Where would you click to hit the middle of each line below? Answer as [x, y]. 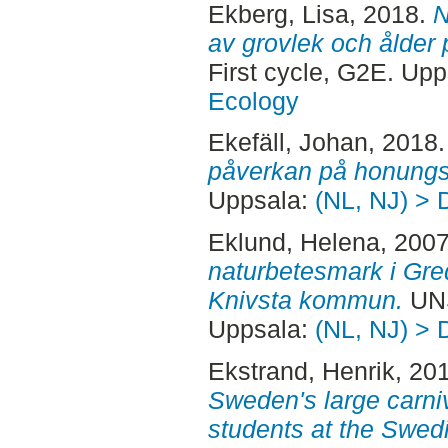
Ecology [253, 100]
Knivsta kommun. [305, 300]
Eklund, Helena [293, 242]
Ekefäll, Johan [287, 142]
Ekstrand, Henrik [301, 370]
